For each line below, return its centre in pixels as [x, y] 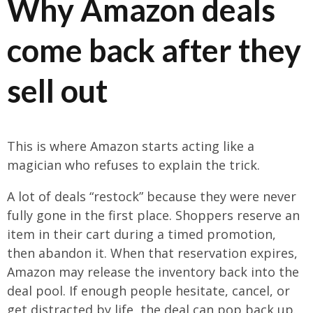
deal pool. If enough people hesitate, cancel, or [148, 291]
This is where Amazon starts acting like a [131, 146]
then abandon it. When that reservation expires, [152, 253]
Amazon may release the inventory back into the [153, 272]
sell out [57, 91]
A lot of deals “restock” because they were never [152, 197]
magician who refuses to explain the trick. [133, 165]
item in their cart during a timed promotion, [141, 234]
